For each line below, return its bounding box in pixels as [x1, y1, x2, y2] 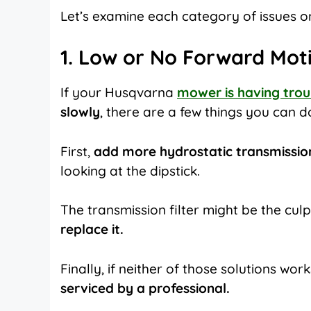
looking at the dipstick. [60, 162, 200, 179]
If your [60, 84, 105, 101]
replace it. [60, 221, 124, 238]
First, [60, 142, 94, 160]
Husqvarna [105, 84, 177, 101]
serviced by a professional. [60, 279, 230, 296]
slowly [60, 103, 100, 121]
